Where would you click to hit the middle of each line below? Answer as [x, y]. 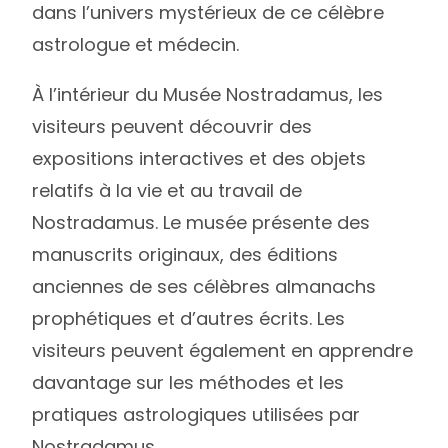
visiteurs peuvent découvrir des [172, 126]
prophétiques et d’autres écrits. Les [189, 318]
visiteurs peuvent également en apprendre [223, 350]
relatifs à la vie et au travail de [167, 190]
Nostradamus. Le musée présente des [201, 222]
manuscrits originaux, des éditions [185, 254]
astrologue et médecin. [136, 44]
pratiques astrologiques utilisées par [196, 414]
